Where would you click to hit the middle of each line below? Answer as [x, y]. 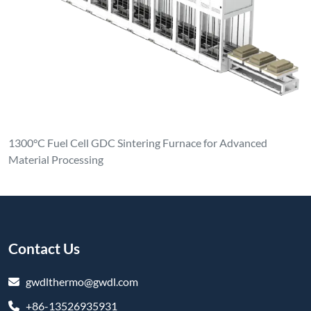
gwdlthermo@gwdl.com [79, 282]
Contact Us [44, 249]
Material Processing [56, 160]
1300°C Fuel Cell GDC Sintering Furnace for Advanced [138, 143]
